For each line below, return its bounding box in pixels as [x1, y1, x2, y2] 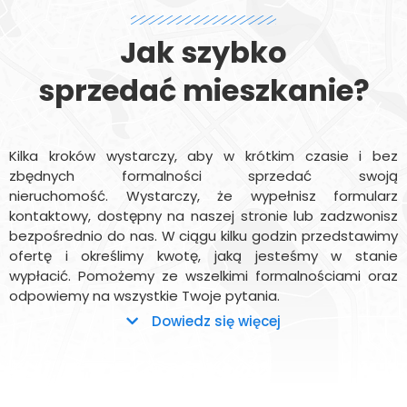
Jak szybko [120, 32, 287, 73]
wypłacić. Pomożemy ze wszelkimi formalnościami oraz [9, 266, 398, 285]
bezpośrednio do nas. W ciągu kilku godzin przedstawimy [9, 226, 398, 245]
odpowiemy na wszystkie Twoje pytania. [9, 286, 280, 305]
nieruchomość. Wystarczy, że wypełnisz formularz [9, 186, 398, 205]
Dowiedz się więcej [152, 312, 281, 332]
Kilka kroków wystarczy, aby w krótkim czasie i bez [9, 146, 398, 165]
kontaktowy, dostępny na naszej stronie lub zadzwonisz [9, 206, 398, 225]
